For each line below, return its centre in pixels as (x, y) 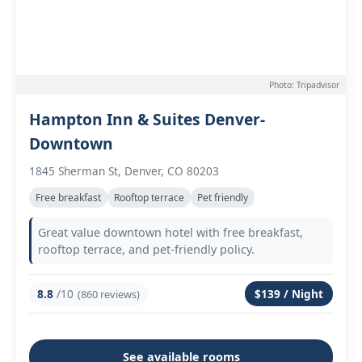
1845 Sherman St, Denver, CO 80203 (124, 171)
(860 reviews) (109, 294)
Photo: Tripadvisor (304, 85)
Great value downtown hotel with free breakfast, (170, 232)
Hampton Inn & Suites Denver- (147, 119)
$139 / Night (289, 294)
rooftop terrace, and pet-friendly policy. (146, 249)
